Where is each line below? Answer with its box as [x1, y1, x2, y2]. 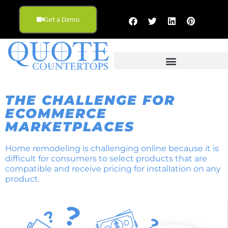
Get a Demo [44, 16, 79, 23]
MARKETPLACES [5, 119, 134, 135]
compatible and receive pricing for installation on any [5, 164, 221, 174]
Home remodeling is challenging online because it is [5, 144, 219, 153]
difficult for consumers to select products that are [5, 154, 207, 163]
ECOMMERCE [5, 105, 107, 122]
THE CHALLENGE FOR [5, 92, 175, 108]
